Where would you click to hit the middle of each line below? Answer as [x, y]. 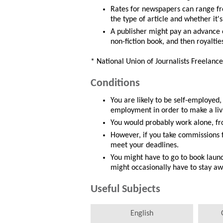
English [142, 214]
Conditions [115, 84]
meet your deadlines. [145, 146]
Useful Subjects [125, 190]
